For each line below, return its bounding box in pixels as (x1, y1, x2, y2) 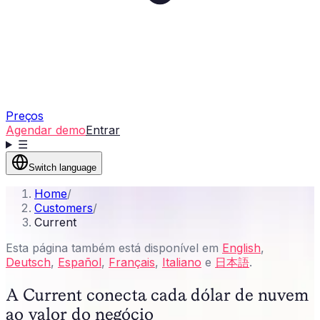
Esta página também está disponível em (6, 241, 222, 255)
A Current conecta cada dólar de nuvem (6, 284, 309, 304)
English (222, 241, 261, 255)
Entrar (86, 123, 120, 137)
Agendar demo (6, 123, 86, 137)
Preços (6, 109, 44, 123)
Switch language (29, 162, 96, 173)
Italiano (162, 255, 201, 269)
